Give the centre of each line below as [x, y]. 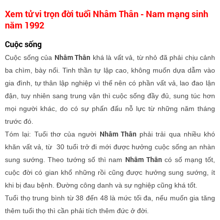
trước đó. [19, 121]
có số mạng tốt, [189, 160]
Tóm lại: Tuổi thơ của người [52, 134]
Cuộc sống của [30, 57]
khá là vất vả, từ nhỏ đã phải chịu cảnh [153, 57]
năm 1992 [25, 25]
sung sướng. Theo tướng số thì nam [65, 160]
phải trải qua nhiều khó [176, 134]
